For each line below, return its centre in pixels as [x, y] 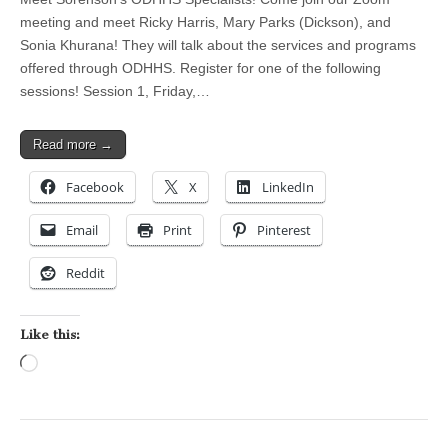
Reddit [85, 273]
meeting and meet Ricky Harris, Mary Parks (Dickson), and [205, 22]
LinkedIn [288, 187]
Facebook [95, 187]
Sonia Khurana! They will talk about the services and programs [218, 45]
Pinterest [284, 230]
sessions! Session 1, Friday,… [115, 91]
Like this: [50, 335]
